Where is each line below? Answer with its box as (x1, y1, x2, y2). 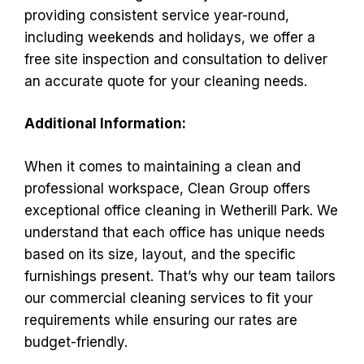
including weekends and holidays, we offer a (24, 28, 315, 45)
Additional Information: (24, 115, 186, 132)
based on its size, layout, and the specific (24, 245, 296, 262)
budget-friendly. (24, 333, 128, 350)
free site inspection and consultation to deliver (24, 50, 327, 67)
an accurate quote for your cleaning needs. (24, 72, 307, 89)
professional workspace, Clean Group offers (24, 180, 310, 197)
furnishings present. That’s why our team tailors (24, 267, 336, 284)
